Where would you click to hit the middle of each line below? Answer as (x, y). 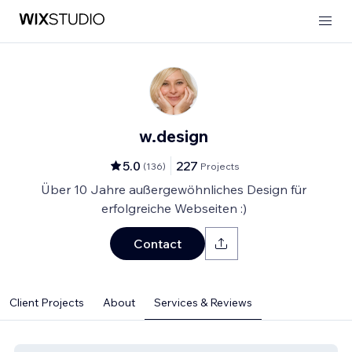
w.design (174, 136)
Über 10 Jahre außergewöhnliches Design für (174, 189)
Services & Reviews (203, 302)
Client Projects (47, 302)
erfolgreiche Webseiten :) (174, 208)
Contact (157, 244)
